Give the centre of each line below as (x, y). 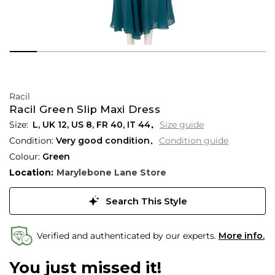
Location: (31, 172)
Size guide (182, 124)
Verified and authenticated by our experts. (128, 236)
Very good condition (103, 140)
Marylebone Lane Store (111, 172)
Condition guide (194, 141)
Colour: (26, 156)
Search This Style (145, 201)
